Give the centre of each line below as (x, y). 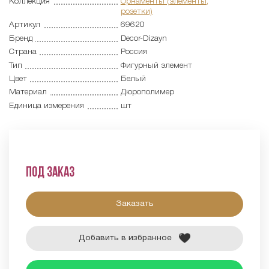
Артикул (25, 25)
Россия (134, 52)
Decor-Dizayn (144, 38)
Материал (28, 92)
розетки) (136, 11)
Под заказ (50, 174)
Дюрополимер (147, 92)
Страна (23, 52)
